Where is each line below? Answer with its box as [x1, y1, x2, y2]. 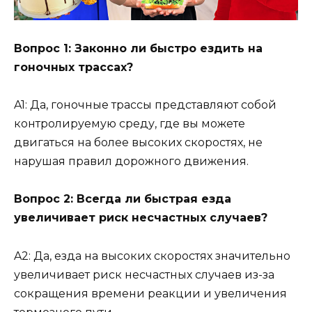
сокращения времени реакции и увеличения [14, 286, 287, 300]
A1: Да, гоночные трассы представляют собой [14, 98, 276, 112]
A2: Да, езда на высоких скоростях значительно [14, 249, 290, 263]
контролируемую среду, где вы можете [14, 117, 245, 131]
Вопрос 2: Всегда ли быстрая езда [14, 192, 231, 206]
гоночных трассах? [14, 61, 133, 75]
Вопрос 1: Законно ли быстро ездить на [14, 42, 263, 56]
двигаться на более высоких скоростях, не [14, 136, 263, 150]
